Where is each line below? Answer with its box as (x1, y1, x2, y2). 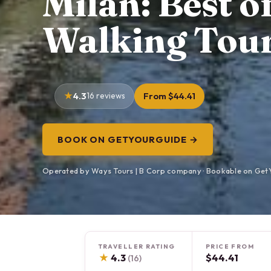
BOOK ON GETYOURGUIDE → (57, 133, 198, 145)
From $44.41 (143, 90, 195, 102)
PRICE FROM (205, 242, 255, 250)
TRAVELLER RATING (98, 242, 175, 250)
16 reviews (86, 90, 125, 102)
